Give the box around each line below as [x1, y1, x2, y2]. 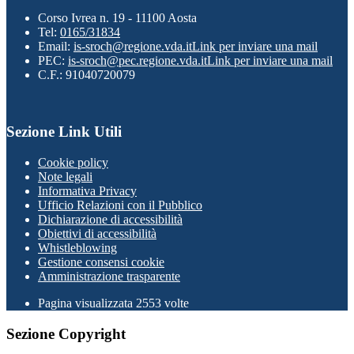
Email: [38, 39, 73, 53]
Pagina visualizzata [38, 296, 136, 310]
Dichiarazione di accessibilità [38, 213, 183, 226]
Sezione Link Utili [6, 123, 122, 141]
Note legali [38, 170, 92, 183]
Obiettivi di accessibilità [38, 227, 156, 240]
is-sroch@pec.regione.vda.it [68, 53, 207, 67]
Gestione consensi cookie [38, 255, 164, 269]
